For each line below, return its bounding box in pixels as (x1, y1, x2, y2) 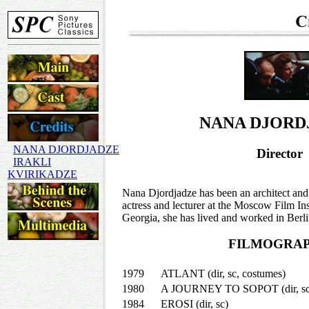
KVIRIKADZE (8, 168, 77, 180)
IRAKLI (13, 156, 51, 168)
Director (257, 146, 303, 161)
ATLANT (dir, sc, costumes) (161, 268, 286, 279)
